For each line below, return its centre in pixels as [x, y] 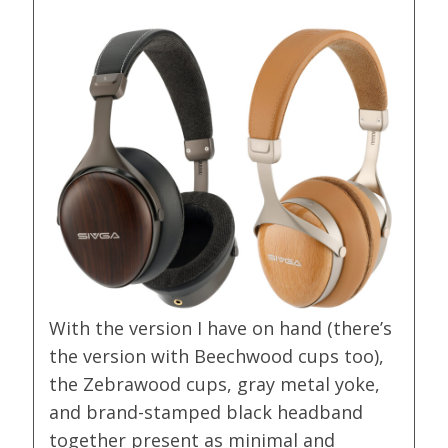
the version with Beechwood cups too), [217, 356]
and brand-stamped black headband [206, 412]
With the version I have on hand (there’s [221, 328]
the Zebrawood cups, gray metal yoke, [215, 384]
